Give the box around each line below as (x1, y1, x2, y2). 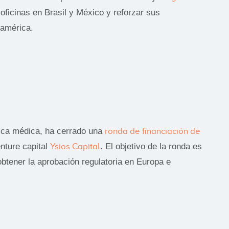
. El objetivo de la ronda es (100, 141, 202, 151)
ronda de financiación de (105, 126, 200, 136)
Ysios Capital (50, 141, 100, 151)
